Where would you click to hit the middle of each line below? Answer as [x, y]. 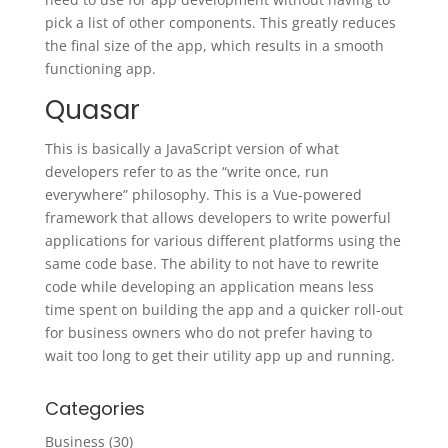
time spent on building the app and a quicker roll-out [223, 309]
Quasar [92, 109]
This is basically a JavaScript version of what [191, 148]
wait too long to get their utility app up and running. [221, 355]
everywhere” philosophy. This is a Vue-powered [203, 194]
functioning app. [102, 68]
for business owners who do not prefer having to [208, 332]
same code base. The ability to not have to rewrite [211, 263]
